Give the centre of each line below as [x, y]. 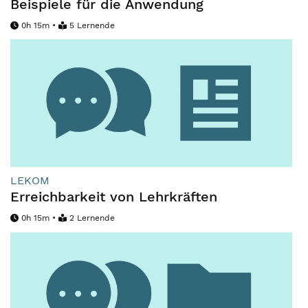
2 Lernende [92, 218]
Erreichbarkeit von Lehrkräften [114, 197]
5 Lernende [92, 25]
